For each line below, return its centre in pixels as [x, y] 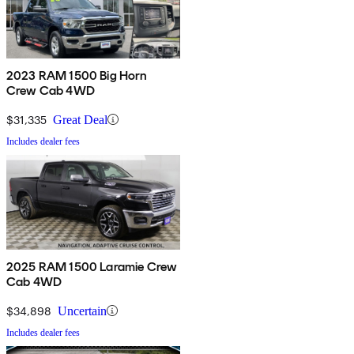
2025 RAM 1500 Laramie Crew [92, 266]
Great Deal [80, 119]
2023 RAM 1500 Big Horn [77, 75]
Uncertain [82, 311]
